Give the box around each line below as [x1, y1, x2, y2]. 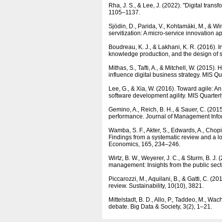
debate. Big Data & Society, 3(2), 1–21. [109, 203, 212, 210]
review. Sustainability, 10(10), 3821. [109, 182, 204, 189]
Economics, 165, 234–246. [109, 141, 180, 148]
